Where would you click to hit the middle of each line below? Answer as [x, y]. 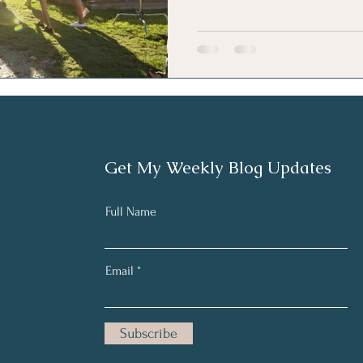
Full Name [130, 211]
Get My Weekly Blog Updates [218, 167]
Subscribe [148, 333]
